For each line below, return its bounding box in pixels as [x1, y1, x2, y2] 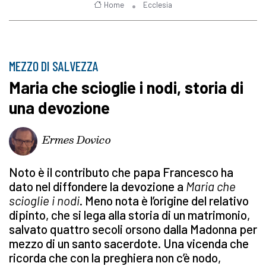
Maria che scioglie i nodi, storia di [9, 77, 243, 98]
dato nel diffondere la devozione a [9, 179, 186, 194]
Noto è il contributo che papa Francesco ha [9, 164, 233, 180]
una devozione [9, 97, 110, 118]
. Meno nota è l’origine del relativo [80, 193, 249, 208]
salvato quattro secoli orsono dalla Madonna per [9, 221, 257, 237]
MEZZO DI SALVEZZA [9, 58, 99, 74]
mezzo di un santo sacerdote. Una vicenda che [9, 236, 249, 251]
